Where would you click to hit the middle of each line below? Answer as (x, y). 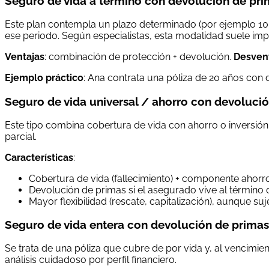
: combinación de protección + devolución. (139, 57)
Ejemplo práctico (44, 78)
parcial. (21, 136)
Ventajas (25, 57)
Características (39, 157)
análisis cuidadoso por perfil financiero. (91, 259)
